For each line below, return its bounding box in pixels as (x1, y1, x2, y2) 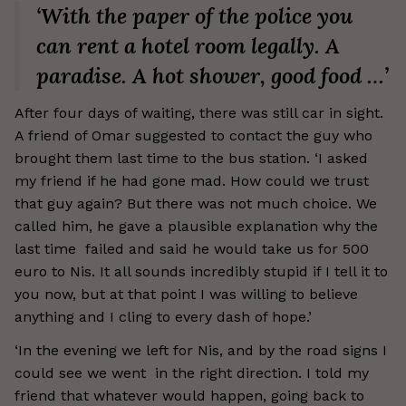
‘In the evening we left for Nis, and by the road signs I (14, 342, 387, 359)
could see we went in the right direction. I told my (14, 364, 369, 382)
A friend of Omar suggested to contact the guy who (14, 127, 372, 144)
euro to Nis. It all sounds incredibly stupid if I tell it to (14, 263, 388, 280)
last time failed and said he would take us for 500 (14, 240, 369, 257)
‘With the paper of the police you (36, 2, 353, 30)
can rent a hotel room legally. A (36, 32, 340, 60)
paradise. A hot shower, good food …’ (36, 62, 389, 90)
